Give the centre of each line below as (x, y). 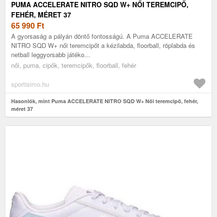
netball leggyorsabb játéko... (51, 54)
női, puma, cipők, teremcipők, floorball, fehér (74, 65)
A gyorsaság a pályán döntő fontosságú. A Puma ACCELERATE (102, 36)
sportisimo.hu (30, 84)
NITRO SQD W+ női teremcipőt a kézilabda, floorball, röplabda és (103, 45)
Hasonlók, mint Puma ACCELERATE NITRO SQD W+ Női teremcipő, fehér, (105, 101)
